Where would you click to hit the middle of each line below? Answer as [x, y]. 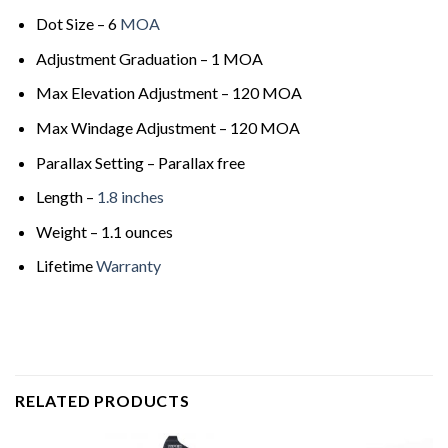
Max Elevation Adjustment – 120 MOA [168, 93]
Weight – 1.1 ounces [104, 231]
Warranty [128, 266]
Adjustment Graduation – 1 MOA [149, 58]
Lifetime [65, 266]
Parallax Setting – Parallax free [140, 162]
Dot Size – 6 [77, 24]
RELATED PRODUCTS [102, 400]
